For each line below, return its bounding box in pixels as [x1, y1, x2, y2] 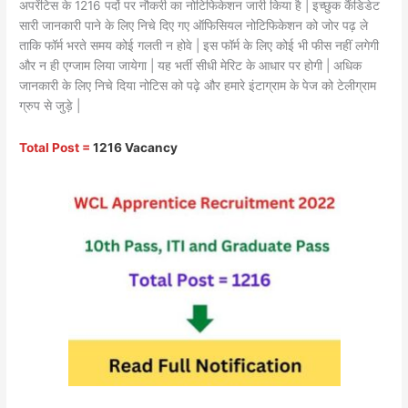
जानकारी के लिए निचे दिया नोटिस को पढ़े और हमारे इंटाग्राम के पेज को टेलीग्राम [19, 77, 377, 93]
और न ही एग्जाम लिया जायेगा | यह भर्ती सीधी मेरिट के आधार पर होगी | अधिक [19, 57, 362, 73]
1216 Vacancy [93, 139, 178, 155]
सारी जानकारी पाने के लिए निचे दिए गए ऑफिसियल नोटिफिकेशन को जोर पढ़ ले [19, 17, 369, 33]
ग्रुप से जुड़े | [19, 97, 81, 113]
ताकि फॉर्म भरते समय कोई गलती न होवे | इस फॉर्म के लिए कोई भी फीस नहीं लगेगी [19, 37, 380, 53]
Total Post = [19, 139, 94, 155]
